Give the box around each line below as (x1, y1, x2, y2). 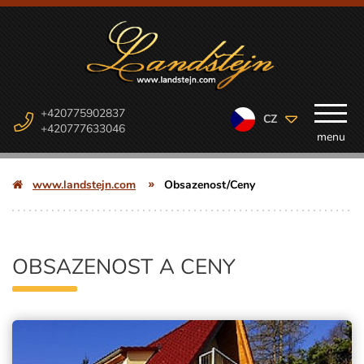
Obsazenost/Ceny (164, 177, 255, 193)
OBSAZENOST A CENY (12, 253, 236, 282)
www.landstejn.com (32, 177, 136, 193)
